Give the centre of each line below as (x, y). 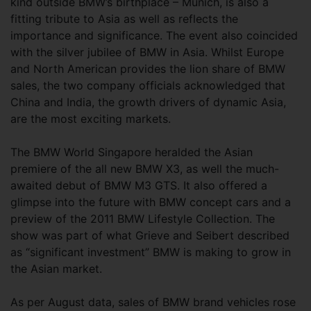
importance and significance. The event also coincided (154, 35)
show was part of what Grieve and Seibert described (150, 235)
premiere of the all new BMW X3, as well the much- (145, 169)
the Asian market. (56, 269)
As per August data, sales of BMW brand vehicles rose (153, 302)
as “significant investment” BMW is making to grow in (151, 252)
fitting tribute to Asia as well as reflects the (124, 19)
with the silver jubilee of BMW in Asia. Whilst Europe (147, 52)
